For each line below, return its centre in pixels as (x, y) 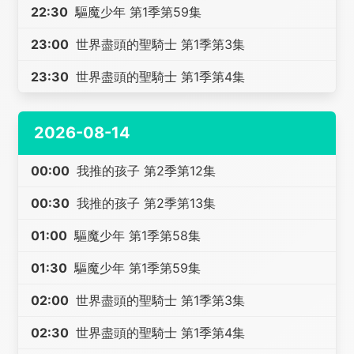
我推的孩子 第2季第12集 (145, 171)
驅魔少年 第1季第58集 (136, 235)
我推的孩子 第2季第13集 (145, 203)
